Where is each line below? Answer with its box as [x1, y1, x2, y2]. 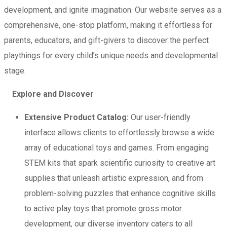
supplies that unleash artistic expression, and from [24, 173, 203, 183]
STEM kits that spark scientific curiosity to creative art [24, 158, 215, 168]
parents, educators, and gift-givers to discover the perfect [4, 35, 209, 46]
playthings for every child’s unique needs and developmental [4, 51, 218, 61]
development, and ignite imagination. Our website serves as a [4, 5, 221, 15]
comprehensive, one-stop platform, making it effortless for [4, 20, 212, 30]
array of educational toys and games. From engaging [24, 143, 209, 153]
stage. [4, 66, 26, 76]
